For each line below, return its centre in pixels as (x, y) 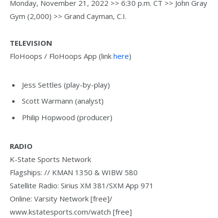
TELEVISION (31, 43)
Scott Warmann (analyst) (63, 101)
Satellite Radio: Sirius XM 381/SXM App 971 (82, 185)
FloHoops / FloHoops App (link (62, 56)
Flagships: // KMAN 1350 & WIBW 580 (74, 172)
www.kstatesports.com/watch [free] (71, 211)
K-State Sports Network (50, 159)
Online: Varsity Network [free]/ (61, 198)
